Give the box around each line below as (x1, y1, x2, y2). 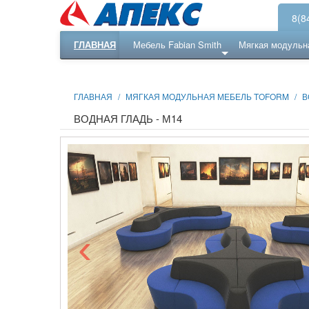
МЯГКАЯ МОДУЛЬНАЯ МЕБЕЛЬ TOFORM (126, 90, 289, 102)
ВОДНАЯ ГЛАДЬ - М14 (74, 110, 182, 126)
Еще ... (143, 65, 172, 79)
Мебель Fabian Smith (133, 37, 221, 51)
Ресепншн (190, 65, 231, 79)
